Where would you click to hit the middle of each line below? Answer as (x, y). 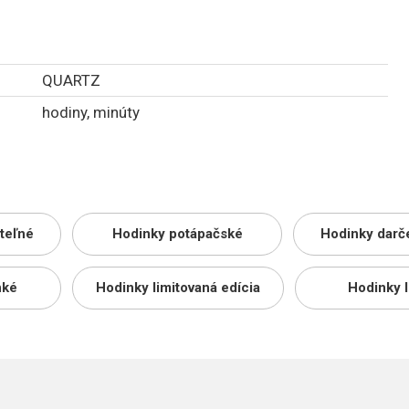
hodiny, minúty (91, 112)
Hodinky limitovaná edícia (178, 288)
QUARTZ (71, 80)
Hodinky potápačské (177, 234)
